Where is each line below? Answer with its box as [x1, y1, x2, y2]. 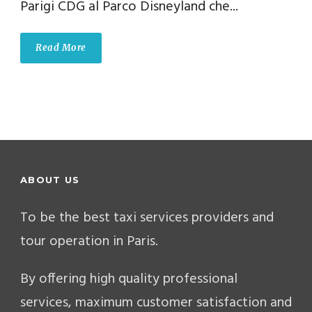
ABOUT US [20, 173, 80, 185]
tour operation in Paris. [20, 230, 158, 253]
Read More [36, 41, 86, 54]
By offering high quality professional [20, 267, 237, 290]
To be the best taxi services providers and [20, 206, 274, 229]
